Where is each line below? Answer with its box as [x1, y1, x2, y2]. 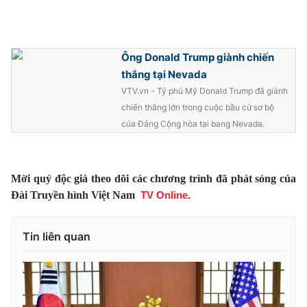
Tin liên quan [23, 230, 90, 243]
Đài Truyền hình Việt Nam [11, 189, 135, 201]
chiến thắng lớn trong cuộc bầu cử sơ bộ [121, 102, 274, 112]
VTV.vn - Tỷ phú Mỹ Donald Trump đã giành [121, 86, 288, 96]
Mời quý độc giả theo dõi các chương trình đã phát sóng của [11, 173, 296, 184]
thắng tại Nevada [121, 68, 207, 81]
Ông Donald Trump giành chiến [121, 51, 274, 64]
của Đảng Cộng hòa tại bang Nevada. [121, 119, 265, 129]
